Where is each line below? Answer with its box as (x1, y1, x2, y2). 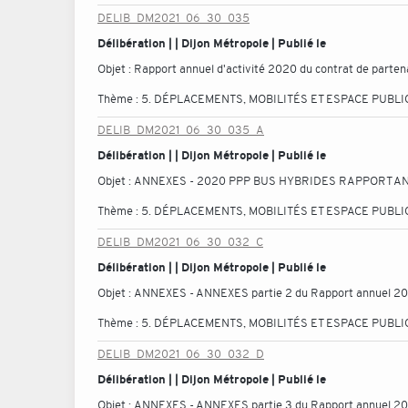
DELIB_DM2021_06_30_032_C (97, 234, 263, 250)
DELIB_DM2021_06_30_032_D (97, 346, 264, 362)
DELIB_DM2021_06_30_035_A (97, 122, 264, 138)
